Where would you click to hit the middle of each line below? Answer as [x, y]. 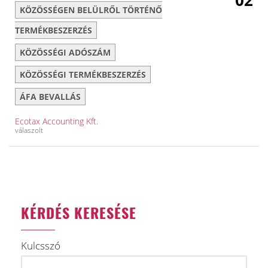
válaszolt [29, 130]
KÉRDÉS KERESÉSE [79, 212]
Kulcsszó [41, 246]
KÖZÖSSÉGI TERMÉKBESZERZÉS [83, 74]
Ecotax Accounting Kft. [57, 121]
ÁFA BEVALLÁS [50, 97]
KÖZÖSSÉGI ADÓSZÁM [65, 52]
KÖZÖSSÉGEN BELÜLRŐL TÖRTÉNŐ [91, 10]
